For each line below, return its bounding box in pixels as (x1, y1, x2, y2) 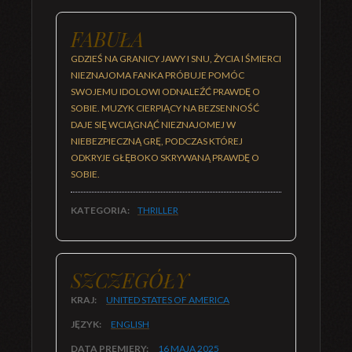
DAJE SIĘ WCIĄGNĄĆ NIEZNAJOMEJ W (71, 119, 236, 130)
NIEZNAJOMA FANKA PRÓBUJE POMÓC (71, 69, 244, 81)
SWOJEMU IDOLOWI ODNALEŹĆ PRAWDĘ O (71, 86, 260, 97)
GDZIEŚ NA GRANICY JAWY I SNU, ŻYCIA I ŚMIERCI (71, 53, 281, 64)
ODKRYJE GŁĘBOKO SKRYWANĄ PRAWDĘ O (71, 152, 259, 163)
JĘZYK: (71, 318, 103, 330)
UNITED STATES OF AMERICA (106, 294, 229, 306)
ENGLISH (111, 318, 149, 330)
